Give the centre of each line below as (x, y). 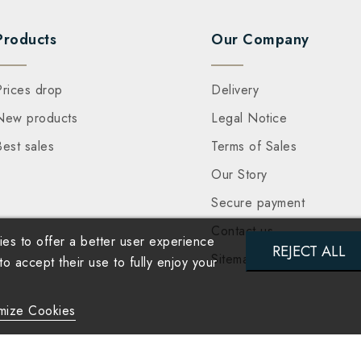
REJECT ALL (309, 251)
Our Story (239, 175)
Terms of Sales (254, 147)
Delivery (235, 90)
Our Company (260, 40)
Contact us (243, 231)
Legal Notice (249, 118)
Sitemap (234, 259)
